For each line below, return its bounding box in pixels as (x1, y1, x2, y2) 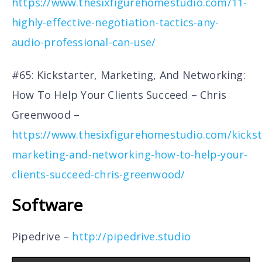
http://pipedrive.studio (72, 229, 191, 243)
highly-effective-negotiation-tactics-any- (12, 15, 219, 29)
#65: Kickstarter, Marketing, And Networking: (12, 68, 246, 82)
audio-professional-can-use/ (12, 35, 156, 49)
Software (12, 193, 83, 216)
